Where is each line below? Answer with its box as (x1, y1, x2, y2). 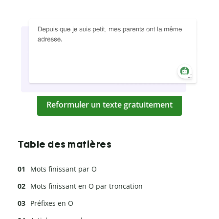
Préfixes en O (30, 198, 73, 208)
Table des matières (18, 138, 111, 151)
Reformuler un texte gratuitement (46, 99, 173, 110)
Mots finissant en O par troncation (30, 181, 143, 191)
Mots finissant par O (30, 164, 97, 174)
